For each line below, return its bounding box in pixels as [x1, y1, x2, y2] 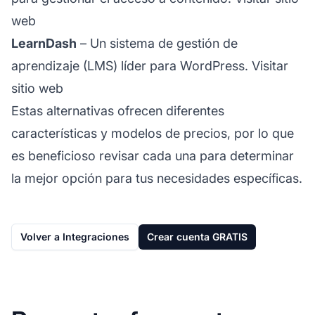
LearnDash [11, 35, 77, 51]
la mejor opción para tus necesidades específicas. [11, 170, 302, 186]
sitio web [11, 80, 63, 96]
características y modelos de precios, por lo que [11, 125, 294, 141]
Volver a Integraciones [20, 230, 129, 243]
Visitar [252, 58, 288, 73]
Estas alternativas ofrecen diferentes [11, 103, 224, 118]
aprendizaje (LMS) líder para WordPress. [11, 58, 252, 73]
